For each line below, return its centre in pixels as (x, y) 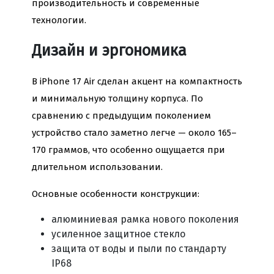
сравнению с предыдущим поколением (121, 116)
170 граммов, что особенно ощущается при (128, 150)
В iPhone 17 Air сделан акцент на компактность (137, 82)
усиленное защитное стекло (118, 234)
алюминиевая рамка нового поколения (145, 220)
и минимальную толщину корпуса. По (117, 99)
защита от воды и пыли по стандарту (139, 249)
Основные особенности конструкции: (116, 194)
